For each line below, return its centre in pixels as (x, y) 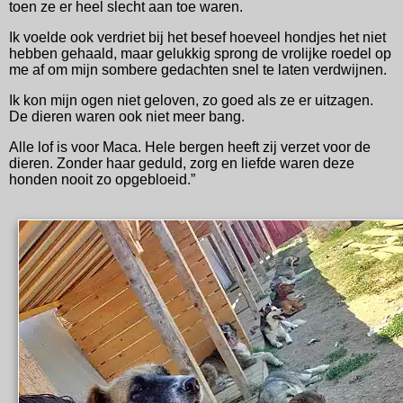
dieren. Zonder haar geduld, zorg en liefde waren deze (182, 163)
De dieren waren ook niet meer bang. (127, 116)
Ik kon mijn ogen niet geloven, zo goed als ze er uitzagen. (191, 100)
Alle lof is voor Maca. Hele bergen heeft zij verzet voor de (190, 147)
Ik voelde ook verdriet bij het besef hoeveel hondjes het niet (197, 37)
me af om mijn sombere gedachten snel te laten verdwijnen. (198, 69)
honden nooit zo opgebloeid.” (102, 179)
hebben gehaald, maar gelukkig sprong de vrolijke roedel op (200, 53)
